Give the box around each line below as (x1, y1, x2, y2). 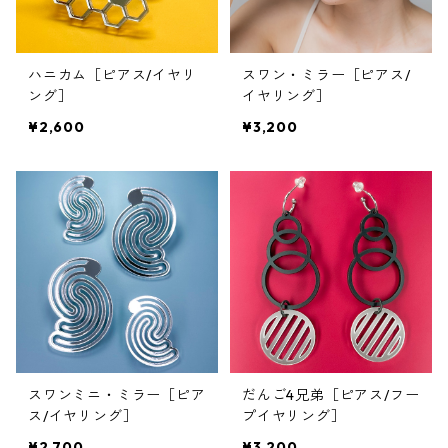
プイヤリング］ (242, 406, 346, 425)
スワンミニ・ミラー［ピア (28, 385, 206, 404)
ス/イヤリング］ (28, 406, 138, 425)
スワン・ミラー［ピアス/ (242, 65, 411, 84)
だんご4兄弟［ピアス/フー (242, 385, 420, 404)
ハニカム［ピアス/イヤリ (28, 65, 197, 84)
